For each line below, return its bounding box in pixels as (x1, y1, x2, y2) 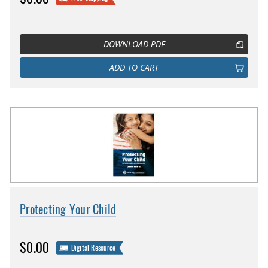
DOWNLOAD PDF (103, 38, 165, 50)
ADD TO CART (109, 62, 159, 73)
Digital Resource (71, 242, 116, 252)
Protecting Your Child (20, 201, 117, 218)
